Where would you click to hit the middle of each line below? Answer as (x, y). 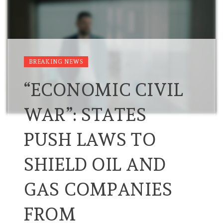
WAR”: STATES (85, 115)
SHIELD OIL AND (95, 165)
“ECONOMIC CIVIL (104, 90)
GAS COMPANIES (98, 189)
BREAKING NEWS (56, 62)
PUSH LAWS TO (90, 140)
